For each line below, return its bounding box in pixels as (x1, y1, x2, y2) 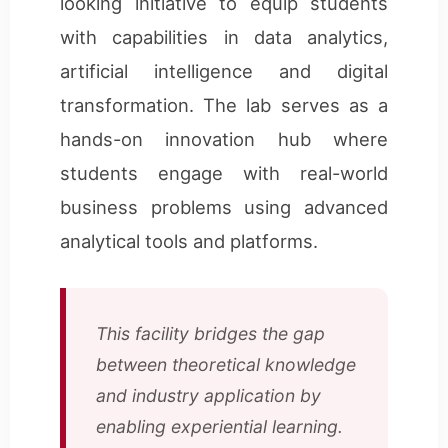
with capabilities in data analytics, (60, 25, 388, 48)
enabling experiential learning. (96, 415, 343, 437)
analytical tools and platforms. (60, 229, 318, 252)
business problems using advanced (60, 195, 388, 218)
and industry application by (96, 384, 321, 406)
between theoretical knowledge (96, 353, 356, 375)
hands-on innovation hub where (60, 127, 388, 150)
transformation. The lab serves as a (60, 93, 388, 116)
